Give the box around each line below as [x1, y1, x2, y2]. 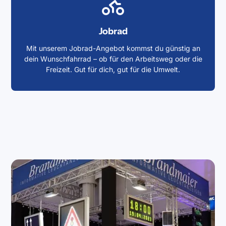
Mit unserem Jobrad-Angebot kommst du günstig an [26, 44, 200, 52]
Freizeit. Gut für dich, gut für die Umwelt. [46, 65, 180, 74]
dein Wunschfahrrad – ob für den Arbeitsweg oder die [24, 54, 202, 63]
